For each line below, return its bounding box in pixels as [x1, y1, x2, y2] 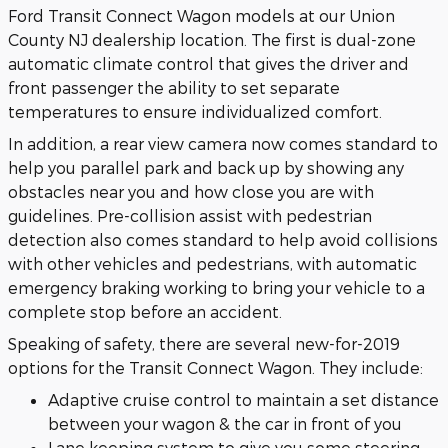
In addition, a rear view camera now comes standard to [8, 133, 438, 153]
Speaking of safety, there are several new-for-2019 [8, 333, 400, 353]
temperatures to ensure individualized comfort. [8, 101, 382, 121]
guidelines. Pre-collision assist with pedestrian [8, 205, 372, 225]
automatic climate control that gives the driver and [8, 53, 409, 73]
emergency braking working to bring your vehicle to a [8, 277, 425, 297]
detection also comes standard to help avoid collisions [8, 229, 438, 249]
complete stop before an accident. [8, 301, 282, 321]
